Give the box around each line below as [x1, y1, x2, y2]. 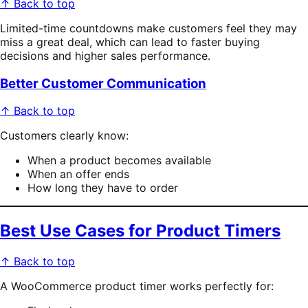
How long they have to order [27, 181, 178, 195]
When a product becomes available [27, 153, 211, 168]
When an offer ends [27, 167, 129, 181]
